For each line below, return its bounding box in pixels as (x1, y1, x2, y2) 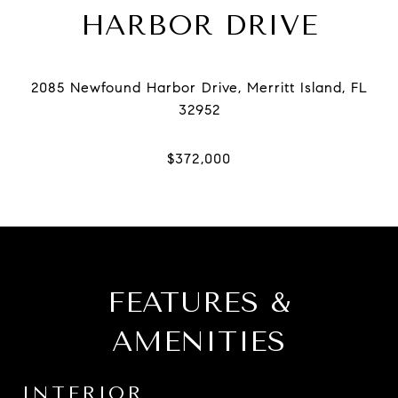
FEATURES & (107, 286, 291, 319)
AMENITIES (112, 325, 286, 358)
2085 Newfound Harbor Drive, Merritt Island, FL (30, 79, 368, 96)
